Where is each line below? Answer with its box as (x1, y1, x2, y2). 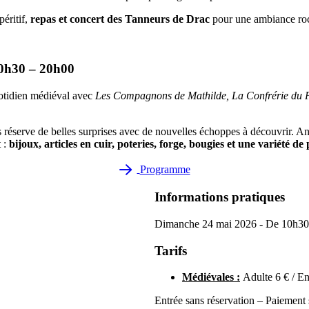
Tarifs (154, 243, 187, 258)
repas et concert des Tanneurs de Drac (30, 12, 210, 25)
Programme (139, 163, 190, 176)
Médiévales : (182, 271, 240, 283)
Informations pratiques (154, 190, 285, 205)
